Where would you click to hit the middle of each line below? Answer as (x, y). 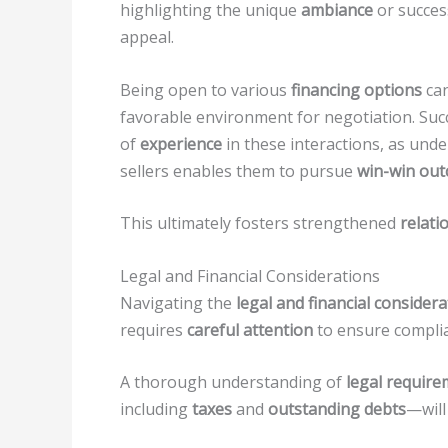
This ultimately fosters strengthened (260, 223)
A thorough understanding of (233, 382)
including (156, 409)
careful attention (250, 329)
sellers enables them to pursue (238, 170)
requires (153, 329)
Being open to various (205, 89)
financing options (356, 89)
